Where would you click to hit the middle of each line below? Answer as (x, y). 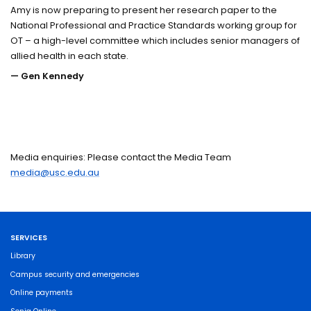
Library (23, 256)
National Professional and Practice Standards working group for (154, 25)
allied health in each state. (70, 56)
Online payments (42, 293)
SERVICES (29, 238)
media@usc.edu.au (55, 172)
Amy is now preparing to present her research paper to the (144, 10)
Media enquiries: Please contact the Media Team (121, 157)
